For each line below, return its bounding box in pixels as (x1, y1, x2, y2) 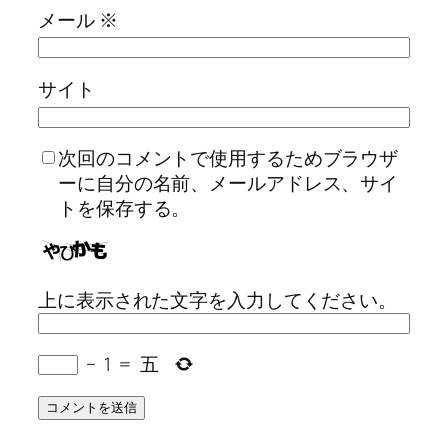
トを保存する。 (58, 195, 191, 222)
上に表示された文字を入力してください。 (38, 287, 398, 314)
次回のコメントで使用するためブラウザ (58, 145, 399, 172)
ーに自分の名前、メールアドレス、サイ (58, 170, 399, 197)
